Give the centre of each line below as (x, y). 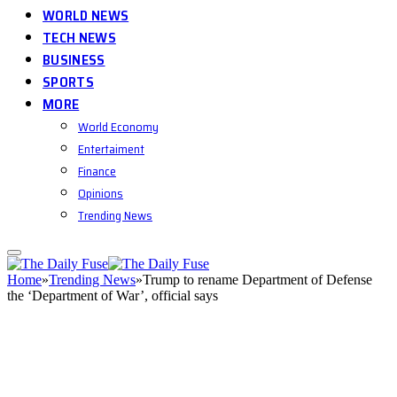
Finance (97, 171)
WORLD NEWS (86, 16)
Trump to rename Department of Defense (257, 280)
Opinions (101, 193)
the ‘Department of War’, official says (113, 296)
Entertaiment (111, 149)
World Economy (118, 127)
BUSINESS (74, 60)
